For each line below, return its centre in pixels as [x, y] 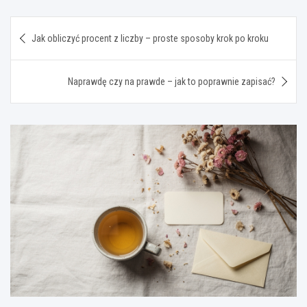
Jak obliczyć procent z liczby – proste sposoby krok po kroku [150, 39]
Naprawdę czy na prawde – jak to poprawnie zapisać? [172, 82]
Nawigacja [53, 27]
